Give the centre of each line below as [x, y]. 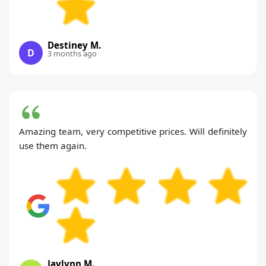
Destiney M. [74, 45]
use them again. [53, 145]
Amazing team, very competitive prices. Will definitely [133, 131]
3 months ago [72, 53]
